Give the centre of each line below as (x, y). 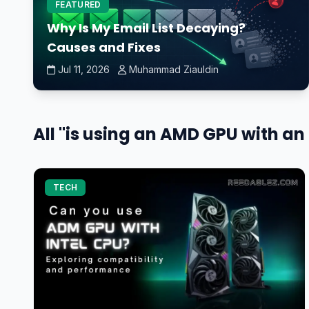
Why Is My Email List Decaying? (146, 28)
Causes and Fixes (104, 48)
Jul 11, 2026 (84, 70)
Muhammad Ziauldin (174, 70)
